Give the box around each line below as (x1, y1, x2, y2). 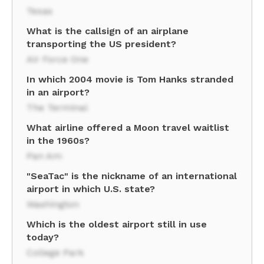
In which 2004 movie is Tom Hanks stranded (27, 74, 233, 85)
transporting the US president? (27, 38, 176, 49)
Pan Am (27, 150, 62, 161)
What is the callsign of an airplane (27, 25, 189, 37)
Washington (27, 199, 79, 210)
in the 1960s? (27, 135, 90, 146)
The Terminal (27, 102, 88, 113)
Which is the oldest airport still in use (27, 219, 207, 230)
